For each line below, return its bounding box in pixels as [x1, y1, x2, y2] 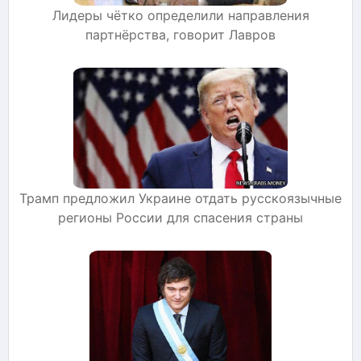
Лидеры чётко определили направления [52, 6, 309, 23]
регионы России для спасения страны [58, 209, 303, 226]
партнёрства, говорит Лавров [85, 26, 276, 43]
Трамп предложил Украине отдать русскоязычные [19, 189, 342, 206]
